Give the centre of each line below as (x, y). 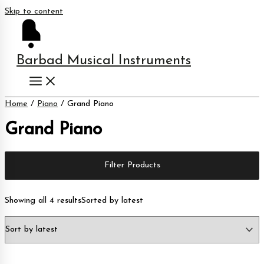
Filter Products (132, 165)
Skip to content (34, 11)
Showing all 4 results (43, 200)
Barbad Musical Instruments (104, 61)
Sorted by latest (112, 200)
